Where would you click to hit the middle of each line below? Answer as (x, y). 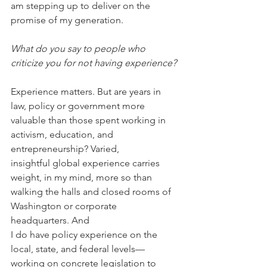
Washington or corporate (65, 206)
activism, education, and (63, 135)
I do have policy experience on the (85, 235)
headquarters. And (51, 221)
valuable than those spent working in (89, 120)
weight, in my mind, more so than (83, 178)
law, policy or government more (79, 106)
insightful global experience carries (86, 163)
